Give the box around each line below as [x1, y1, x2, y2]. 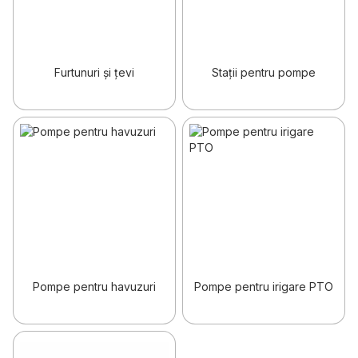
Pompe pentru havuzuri [33, 280, 156, 293]
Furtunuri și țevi [54, 66, 134, 79]
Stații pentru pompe [212, 66, 316, 79]
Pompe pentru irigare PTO [194, 280, 333, 293]
